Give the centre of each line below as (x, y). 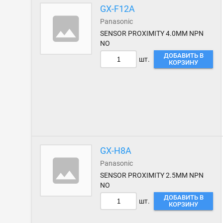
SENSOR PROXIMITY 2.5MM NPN (152, 175)
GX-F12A (118, 9)
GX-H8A (116, 151)
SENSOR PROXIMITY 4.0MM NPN (152, 33)
